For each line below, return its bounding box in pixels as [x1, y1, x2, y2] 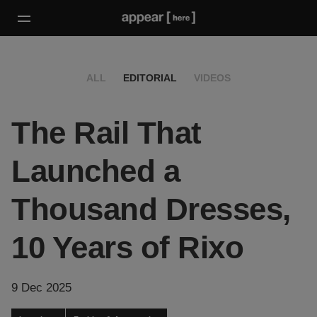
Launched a [11, 154, 180, 189]
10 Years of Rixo [11, 230, 243, 265]
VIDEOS [194, 72, 231, 84]
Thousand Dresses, [11, 192, 291, 227]
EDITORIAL [123, 72, 177, 84]
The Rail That [11, 115, 202, 151]
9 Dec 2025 [11, 281, 71, 295]
